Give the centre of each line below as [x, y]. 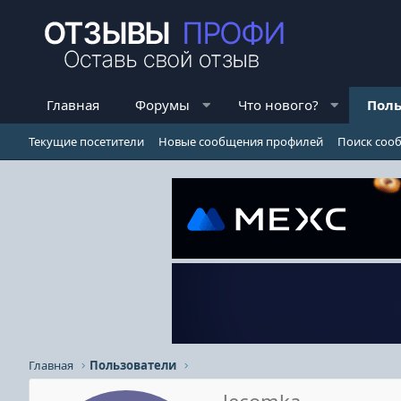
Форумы [162, 105]
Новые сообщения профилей [241, 141]
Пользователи [133, 365]
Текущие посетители [86, 141]
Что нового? [278, 105]
